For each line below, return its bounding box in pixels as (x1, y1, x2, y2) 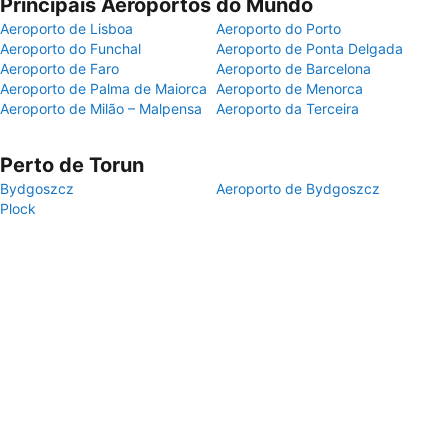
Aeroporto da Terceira (216, 100, 359, 117)
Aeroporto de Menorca (216, 80, 363, 97)
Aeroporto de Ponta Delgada (216, 40, 403, 57)
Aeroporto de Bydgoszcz (216, 180, 380, 197)
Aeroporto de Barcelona (216, 60, 371, 77)
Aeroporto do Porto (216, 20, 341, 37)
